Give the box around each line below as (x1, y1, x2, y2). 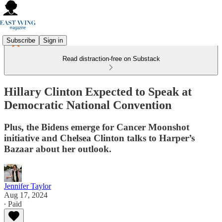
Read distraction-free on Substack (62, 55, 160, 62)
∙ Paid (4, 199, 22, 208)
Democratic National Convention (4, 98, 171, 111)
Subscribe (6, 36, 35, 44)
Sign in (43, 36, 63, 44)
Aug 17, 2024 (4, 190, 48, 199)
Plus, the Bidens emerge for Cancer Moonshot (4, 121, 189, 132)
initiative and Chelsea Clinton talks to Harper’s (4, 132, 195, 143)
